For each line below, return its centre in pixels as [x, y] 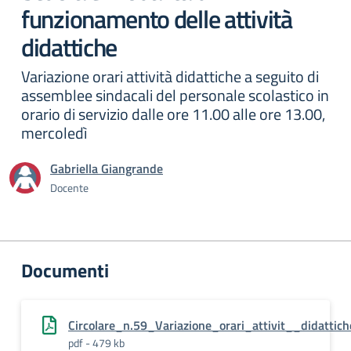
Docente [69, 188]
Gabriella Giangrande [107, 168]
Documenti [65, 270]
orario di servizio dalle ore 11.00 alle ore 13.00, [173, 114]
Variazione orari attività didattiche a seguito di [170, 76]
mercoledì [54, 133]
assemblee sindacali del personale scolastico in [175, 95]
